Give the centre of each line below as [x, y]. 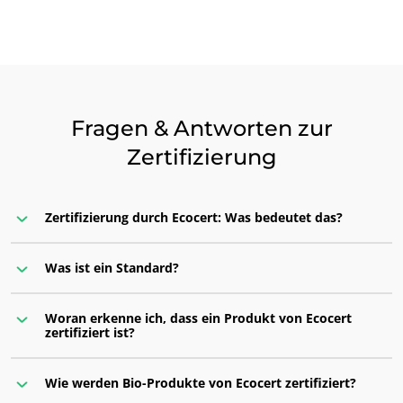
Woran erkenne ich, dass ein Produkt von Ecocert [198, 318]
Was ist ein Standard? [112, 267]
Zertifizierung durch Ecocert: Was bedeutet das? [194, 217]
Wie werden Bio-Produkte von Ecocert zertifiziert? [201, 382]
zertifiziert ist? [90, 332]
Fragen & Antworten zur [201, 128]
